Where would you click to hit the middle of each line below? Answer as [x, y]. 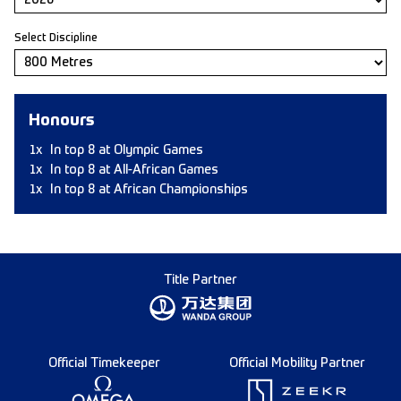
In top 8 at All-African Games [134, 170]
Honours [62, 121]
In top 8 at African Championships [149, 190]
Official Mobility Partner [297, 363]
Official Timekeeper [104, 363]
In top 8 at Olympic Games [127, 150]
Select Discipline [56, 38]
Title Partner [200, 280]
